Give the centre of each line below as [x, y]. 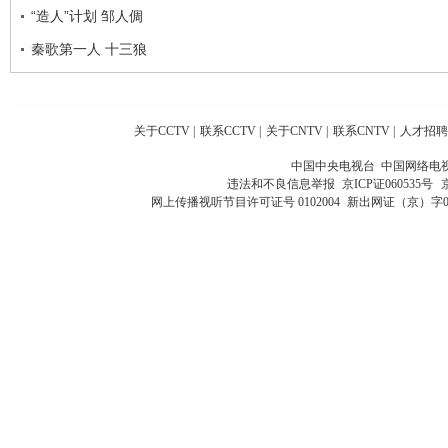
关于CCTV [162, 131]
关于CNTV [294, 131]
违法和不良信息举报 [283, 184]
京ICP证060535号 [387, 184]
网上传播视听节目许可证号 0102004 [245, 202]
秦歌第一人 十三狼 [89, 49]
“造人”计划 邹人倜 [87, 16]
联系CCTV [228, 131]
